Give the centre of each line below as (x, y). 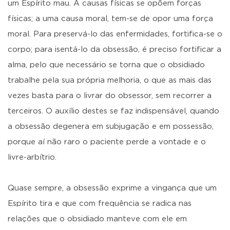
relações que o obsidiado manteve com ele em (97, 219)
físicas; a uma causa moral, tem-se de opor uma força (110, 19)
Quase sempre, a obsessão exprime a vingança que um (112, 188)
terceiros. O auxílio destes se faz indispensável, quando (113, 111)
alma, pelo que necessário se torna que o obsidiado (106, 65)
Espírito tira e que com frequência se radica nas (100, 204)
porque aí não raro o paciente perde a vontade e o (107, 142)
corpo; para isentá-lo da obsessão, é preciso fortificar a (114, 50)
